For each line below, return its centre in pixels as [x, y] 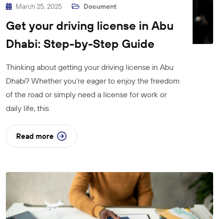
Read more [35, 136]
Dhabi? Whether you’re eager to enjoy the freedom [93, 80]
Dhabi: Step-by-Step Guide [80, 43]
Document [100, 6]
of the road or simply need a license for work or [86, 94]
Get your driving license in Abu [90, 25]
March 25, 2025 [40, 6]
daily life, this [27, 108]
